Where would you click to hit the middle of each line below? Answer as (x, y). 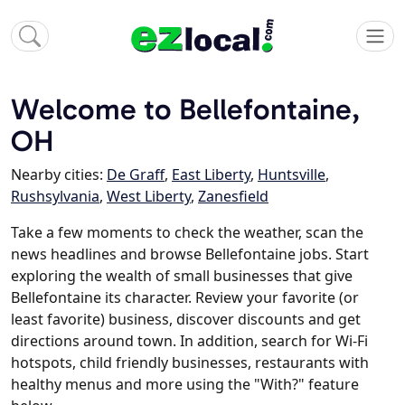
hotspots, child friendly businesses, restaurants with (190, 363)
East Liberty (211, 175)
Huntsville (292, 175)
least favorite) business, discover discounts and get (186, 320)
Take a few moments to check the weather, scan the (187, 233)
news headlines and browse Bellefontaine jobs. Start (190, 254)
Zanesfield (233, 197)
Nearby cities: (59, 175)
